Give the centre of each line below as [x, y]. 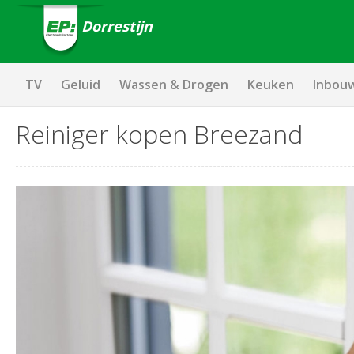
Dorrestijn [117, 26]
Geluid [81, 85]
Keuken [271, 85]
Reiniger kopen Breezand [159, 134]
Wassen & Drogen [174, 85]
